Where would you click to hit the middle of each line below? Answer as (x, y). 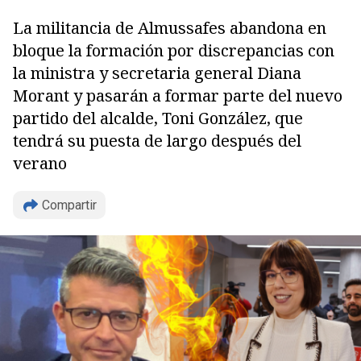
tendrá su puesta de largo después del (157, 141)
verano (40, 163)
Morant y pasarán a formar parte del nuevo (178, 95)
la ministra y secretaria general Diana (157, 73)
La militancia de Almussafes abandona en (170, 28)
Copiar (68, 276)
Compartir (69, 205)
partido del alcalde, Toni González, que (158, 118)
